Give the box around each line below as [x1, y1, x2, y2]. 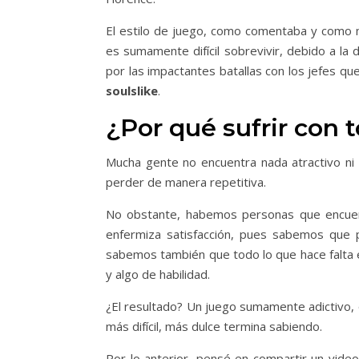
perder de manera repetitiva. [106, 174, 266, 191]
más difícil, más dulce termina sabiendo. [106, 318, 322, 335]
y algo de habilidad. [106, 266, 210, 283]
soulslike [106, 83, 158, 99]
